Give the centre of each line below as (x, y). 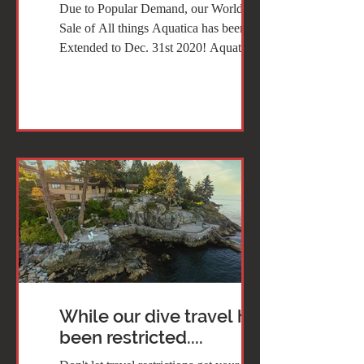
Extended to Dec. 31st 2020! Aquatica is (163, 47)
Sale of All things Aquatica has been (153, 28)
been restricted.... (131, 337)
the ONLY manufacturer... (126, 67)
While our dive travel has (163, 316)
